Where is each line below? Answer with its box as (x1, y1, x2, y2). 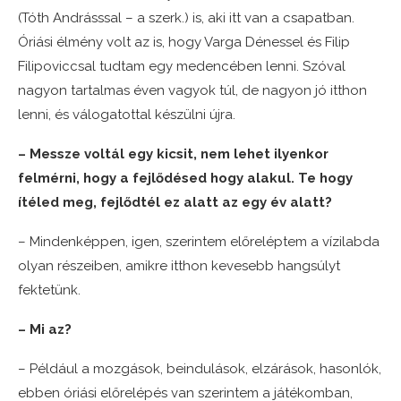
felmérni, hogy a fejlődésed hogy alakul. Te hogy (18, 170, 353, 187)
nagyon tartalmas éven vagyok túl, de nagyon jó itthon (18, 82, 367, 99)
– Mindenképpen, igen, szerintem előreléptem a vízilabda (18, 234, 380, 251)
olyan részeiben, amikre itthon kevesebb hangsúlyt (18, 258, 340, 275)
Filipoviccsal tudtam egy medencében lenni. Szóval (18, 58, 346, 75)
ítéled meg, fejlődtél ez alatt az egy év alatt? (18, 194, 332, 211)
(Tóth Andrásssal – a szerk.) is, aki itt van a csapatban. (18, 10, 354, 27)
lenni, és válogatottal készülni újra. (18, 107, 235, 124)
